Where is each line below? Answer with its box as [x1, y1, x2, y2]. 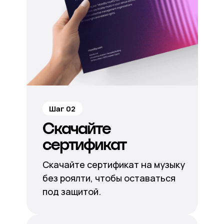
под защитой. [42, 185, 101, 197]
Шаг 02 [49, 103, 75, 114]
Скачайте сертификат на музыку [42, 158, 185, 170]
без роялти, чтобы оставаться [42, 172, 175, 184]
